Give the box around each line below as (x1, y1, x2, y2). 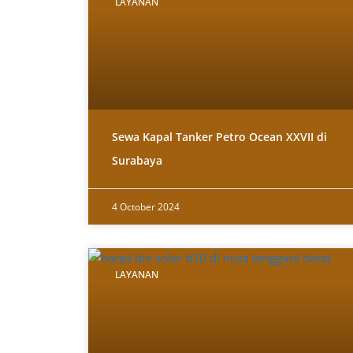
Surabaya (112, 153, 162, 169)
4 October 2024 (112, 200, 180, 214)
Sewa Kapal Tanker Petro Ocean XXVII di (112, 129, 327, 145)
